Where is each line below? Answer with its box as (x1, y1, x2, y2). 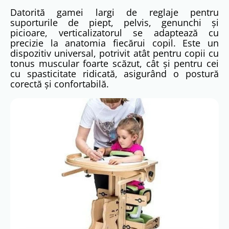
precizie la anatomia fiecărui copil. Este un (10, 37, 219, 50)
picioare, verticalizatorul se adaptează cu (10, 27, 219, 39)
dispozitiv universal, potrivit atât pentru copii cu (10, 47, 219, 60)
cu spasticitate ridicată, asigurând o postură (10, 67, 219, 80)
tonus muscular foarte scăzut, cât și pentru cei (10, 57, 219, 70)
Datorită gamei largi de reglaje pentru (10, 6, 219, 19)
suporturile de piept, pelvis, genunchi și (10, 16, 219, 29)
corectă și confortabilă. (10, 78, 109, 90)
